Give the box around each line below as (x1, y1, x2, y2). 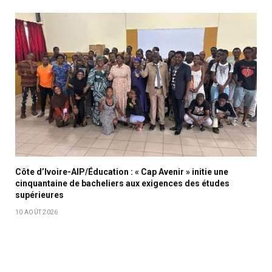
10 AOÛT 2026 (15, 209, 58, 216)
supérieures (15, 190, 64, 200)
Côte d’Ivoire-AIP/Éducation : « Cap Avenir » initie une (15, 167, 228, 177)
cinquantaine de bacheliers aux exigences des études (15, 178, 229, 189)
